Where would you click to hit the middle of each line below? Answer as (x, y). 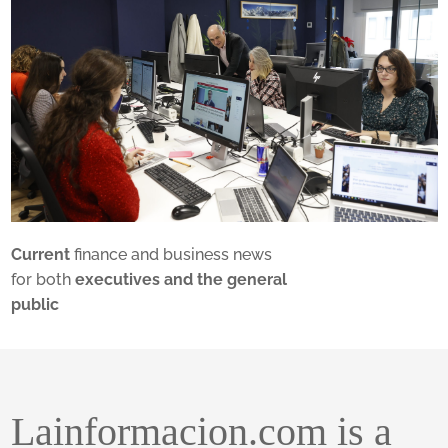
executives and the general (181, 280)
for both (43, 280)
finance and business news (171, 255)
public (35, 305)
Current (41, 255)
